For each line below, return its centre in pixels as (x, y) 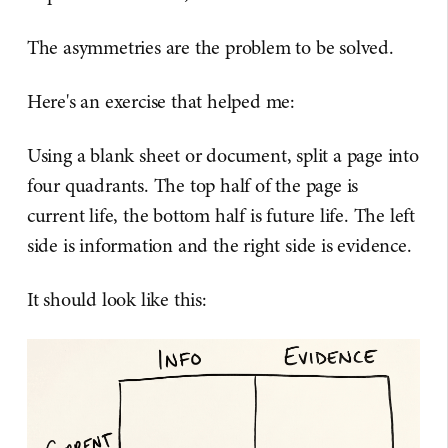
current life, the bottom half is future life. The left (221, 215)
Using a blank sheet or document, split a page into (222, 155)
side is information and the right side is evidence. (219, 245)
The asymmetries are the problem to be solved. (210, 47)
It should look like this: (116, 299)
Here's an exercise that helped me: (161, 101)
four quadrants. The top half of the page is (192, 185)
